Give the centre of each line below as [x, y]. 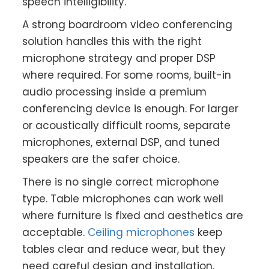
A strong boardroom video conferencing [128, 25]
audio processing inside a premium [115, 92]
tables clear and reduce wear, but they [124, 249]
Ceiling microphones [141, 233]
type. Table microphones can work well [123, 199]
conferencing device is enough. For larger [131, 109]
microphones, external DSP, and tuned [121, 143]
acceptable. [55, 233]
